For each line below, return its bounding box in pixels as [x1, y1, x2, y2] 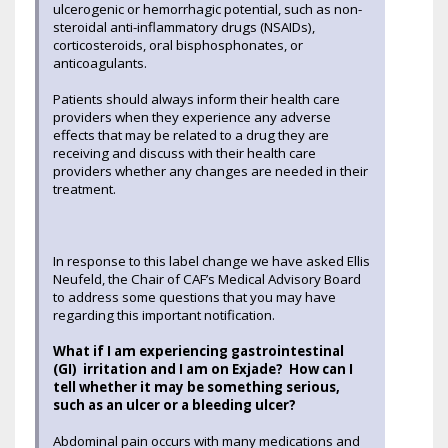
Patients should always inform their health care [53, 89, 340, 108]
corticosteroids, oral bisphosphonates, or [53, 35, 303, 54]
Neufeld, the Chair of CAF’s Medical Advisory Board [53, 269, 361, 288]
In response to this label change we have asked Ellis [53, 251, 370, 270]
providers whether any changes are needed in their [53, 161, 368, 180]
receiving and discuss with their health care [53, 143, 316, 162]
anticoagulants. [53, 53, 147, 72]
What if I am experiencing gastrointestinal [53, 341, 344, 360]
